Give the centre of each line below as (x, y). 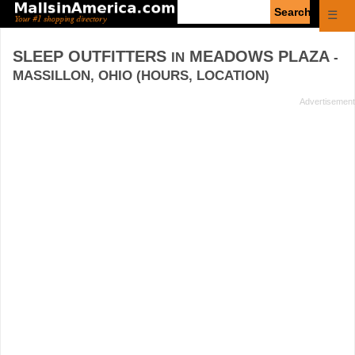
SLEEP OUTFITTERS (92, 56)
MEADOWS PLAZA (257, 56)
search (195, 19)
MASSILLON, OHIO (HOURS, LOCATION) (141, 75)
